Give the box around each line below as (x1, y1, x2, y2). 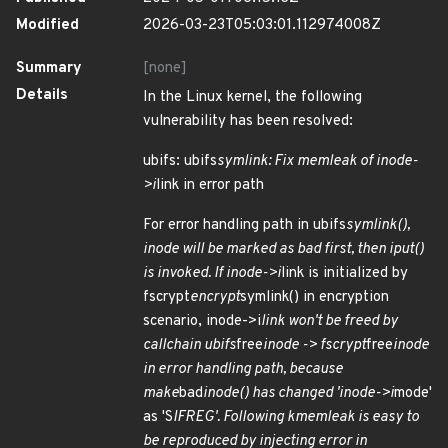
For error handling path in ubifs (143, 216, 346, 235)
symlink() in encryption (240, 288, 389, 307)
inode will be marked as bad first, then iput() (143, 240, 424, 259)
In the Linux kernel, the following (143, 88, 362, 107)
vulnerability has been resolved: (143, 112, 353, 131)
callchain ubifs (143, 336, 236, 355)
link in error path (156, 176, 264, 195)
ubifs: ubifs (143, 152, 217, 171)
